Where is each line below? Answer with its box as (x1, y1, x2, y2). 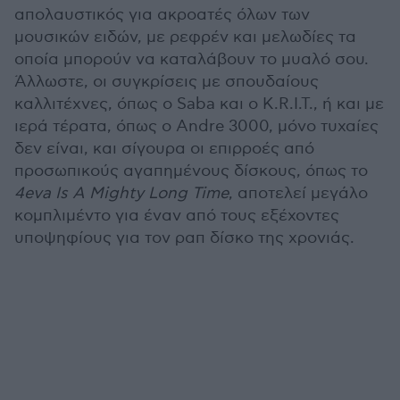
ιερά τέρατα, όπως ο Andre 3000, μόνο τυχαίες (14, 116, 379, 136)
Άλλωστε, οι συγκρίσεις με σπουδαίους (14, 71, 319, 91)
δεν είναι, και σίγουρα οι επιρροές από (14, 138, 314, 158)
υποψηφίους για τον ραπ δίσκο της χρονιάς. (14, 228, 354, 247)
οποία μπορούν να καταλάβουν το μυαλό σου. (14, 49, 369, 69)
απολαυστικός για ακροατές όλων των (14, 4, 310, 24)
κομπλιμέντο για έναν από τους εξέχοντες (14, 205, 339, 225)
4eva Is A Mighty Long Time (14, 183, 229, 203)
